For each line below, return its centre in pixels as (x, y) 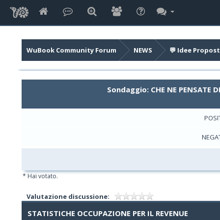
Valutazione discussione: (68, 196)
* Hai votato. (40, 176)
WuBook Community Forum (71, 50)
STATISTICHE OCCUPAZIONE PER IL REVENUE (108, 213)
